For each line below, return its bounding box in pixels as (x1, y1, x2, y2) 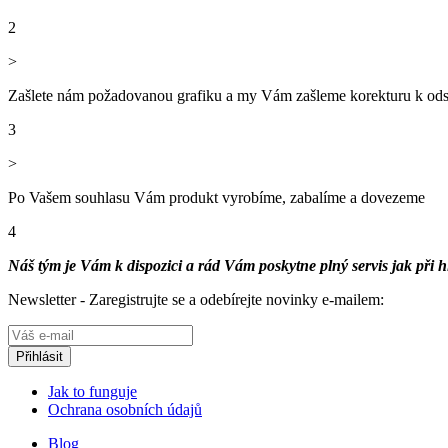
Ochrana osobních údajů (48, 400, 202, 418)
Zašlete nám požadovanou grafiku (8, 86, 226, 104)
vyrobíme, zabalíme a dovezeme (218, 188, 425, 206)
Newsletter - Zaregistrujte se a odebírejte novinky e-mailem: (8, 290, 384, 308)
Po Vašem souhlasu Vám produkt (8, 188, 218, 206)
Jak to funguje (48, 382, 137, 400)
